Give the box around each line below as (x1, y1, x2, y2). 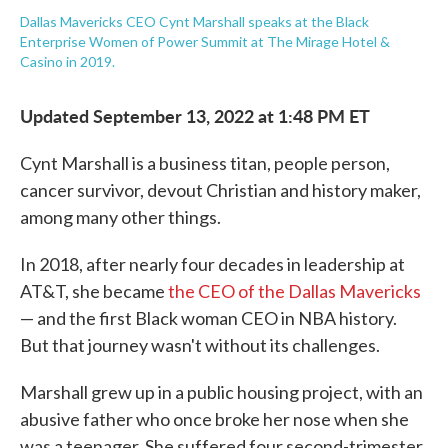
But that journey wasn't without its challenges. (20, 334, 380, 356)
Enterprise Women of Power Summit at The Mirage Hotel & (20, 33, 390, 50)
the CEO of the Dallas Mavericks (168, 280, 421, 302)
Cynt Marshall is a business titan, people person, (20, 152, 390, 174)
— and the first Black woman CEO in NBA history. (20, 307, 397, 329)
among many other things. (20, 206, 221, 228)
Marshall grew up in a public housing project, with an (20, 381, 423, 403)
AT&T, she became (20, 280, 168, 302)
